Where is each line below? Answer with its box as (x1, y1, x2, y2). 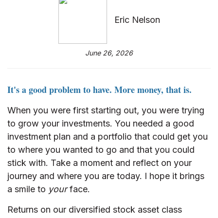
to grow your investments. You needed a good (7, 118, 194, 129)
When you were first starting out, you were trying (7, 105, 204, 116)
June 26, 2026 (85, 49, 133, 57)
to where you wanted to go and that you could (7, 145, 195, 155)
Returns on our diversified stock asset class (7, 204, 182, 215)
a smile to (7, 184, 48, 195)
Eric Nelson (114, 14, 160, 25)
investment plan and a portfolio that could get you (7, 131, 208, 142)
